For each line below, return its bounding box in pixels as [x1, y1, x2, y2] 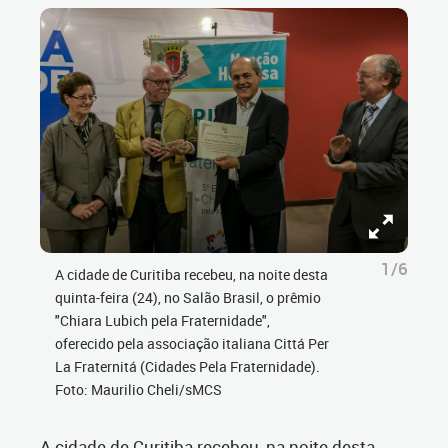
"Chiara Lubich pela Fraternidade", [55, 311, 270, 331]
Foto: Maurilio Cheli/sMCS [55, 380, 222, 400]
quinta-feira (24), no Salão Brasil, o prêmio [55, 288, 321, 308]
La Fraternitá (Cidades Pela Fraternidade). [55, 357, 320, 377]
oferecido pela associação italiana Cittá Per [55, 334, 329, 354]
